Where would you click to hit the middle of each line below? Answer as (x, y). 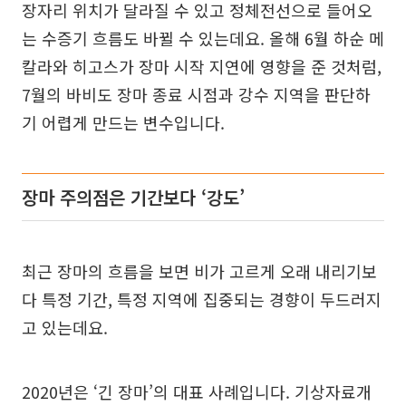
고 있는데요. (65, 328)
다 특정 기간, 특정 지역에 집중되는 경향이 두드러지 (202, 300)
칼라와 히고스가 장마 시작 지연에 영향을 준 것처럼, (202, 67)
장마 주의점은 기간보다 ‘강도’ (133, 198)
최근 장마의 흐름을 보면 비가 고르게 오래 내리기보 (199, 271)
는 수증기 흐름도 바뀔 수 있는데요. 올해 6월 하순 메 (203, 39)
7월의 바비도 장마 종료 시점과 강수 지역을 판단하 (196, 95)
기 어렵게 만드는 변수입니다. (123, 123)
